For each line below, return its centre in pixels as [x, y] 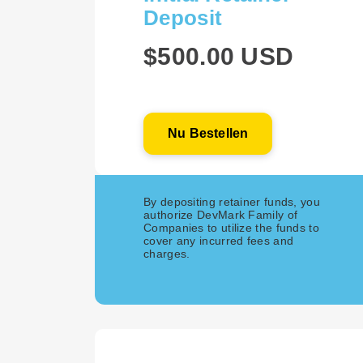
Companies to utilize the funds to [231, 228]
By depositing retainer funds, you [232, 202]
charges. [167, 254]
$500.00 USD [219, 56]
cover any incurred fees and [219, 241]
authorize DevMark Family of [221, 215]
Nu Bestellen [208, 133]
